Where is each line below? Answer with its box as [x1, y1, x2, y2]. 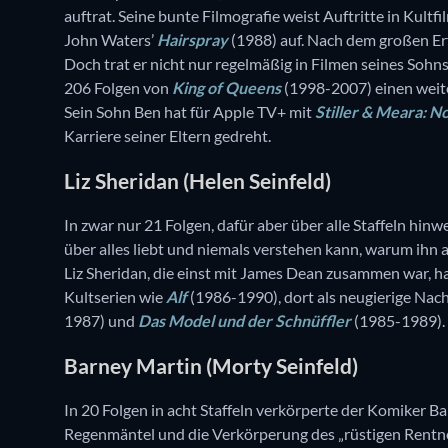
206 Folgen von [64, 78, 172, 98]
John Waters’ [64, 30, 157, 50]
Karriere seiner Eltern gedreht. [64, 126, 271, 146]
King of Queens [172, 78, 281, 98]
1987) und [64, 311, 138, 331]
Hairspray [157, 30, 228, 50]
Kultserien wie [64, 287, 166, 307]
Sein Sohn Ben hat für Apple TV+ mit [64, 102, 315, 122]
